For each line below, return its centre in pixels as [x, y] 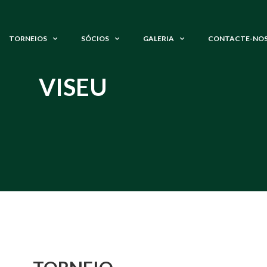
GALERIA [159, 39]
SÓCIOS [95, 39]
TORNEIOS [28, 39]
